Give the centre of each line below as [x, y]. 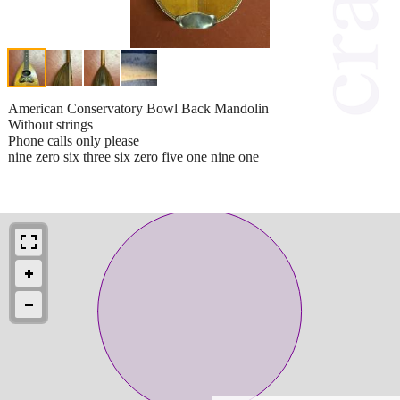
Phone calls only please [74, 140]
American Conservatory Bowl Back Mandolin [138, 108]
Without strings [50, 124]
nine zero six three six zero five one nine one [133, 156]
